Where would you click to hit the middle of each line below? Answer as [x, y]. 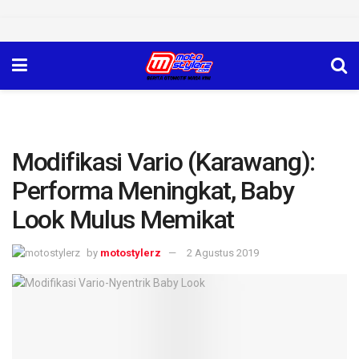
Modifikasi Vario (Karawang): [164, 162]
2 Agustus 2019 [223, 252]
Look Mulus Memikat [123, 220]
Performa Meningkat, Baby [153, 191]
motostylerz [131, 252]
